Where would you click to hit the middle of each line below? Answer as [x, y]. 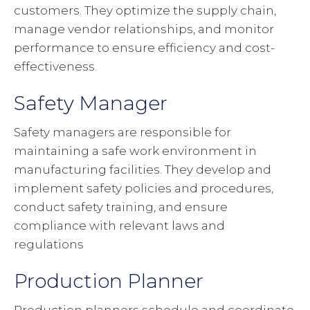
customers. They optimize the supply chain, [145, 11]
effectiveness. [55, 67]
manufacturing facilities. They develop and [143, 170]
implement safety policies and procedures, [144, 189]
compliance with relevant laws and [119, 226]
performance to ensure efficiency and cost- [144, 48]
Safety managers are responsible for [122, 133]
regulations [49, 245]
